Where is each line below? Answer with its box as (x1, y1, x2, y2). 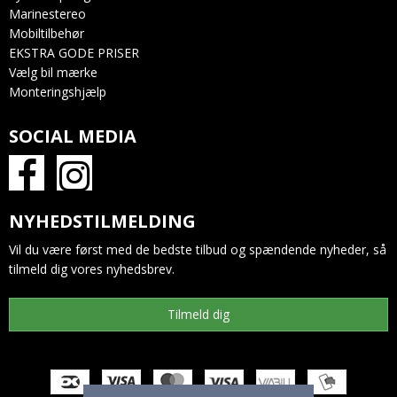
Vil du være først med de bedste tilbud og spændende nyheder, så (9, 240, 386, 258)
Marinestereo (9, 4, 86, 22)
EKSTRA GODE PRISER (9, 43, 139, 61)
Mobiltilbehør (9, 24, 84, 42)
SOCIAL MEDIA (9, 123, 136, 148)
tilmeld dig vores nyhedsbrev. (9, 260, 175, 277)
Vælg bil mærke (9, 63, 97, 81)
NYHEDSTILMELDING (9, 208, 196, 233)
